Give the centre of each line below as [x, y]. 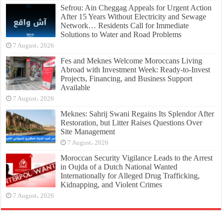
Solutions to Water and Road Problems [121, 35]
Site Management [88, 132]
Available [76, 88]
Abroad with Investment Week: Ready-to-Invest [136, 70]
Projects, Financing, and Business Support [127, 79]
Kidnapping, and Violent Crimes [111, 185]
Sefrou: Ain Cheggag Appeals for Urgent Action [136, 8]
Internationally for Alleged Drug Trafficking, [130, 176]
